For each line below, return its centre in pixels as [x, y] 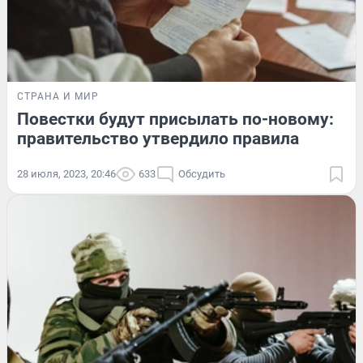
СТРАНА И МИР [58, 96]
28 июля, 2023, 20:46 [66, 173]
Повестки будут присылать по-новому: [175, 119]
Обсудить [202, 173]
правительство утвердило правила [158, 138]
